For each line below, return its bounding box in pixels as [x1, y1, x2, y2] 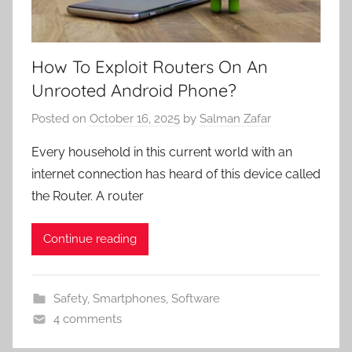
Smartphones [92, 291, 166, 306]
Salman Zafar [200, 111, 271, 126]
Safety [53, 291, 87, 306]
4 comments [53, 311, 122, 326]
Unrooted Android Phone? [31, 79, 236, 102]
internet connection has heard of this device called [31, 166, 321, 181]
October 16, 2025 [90, 111, 180, 126]
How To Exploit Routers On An [31, 56, 268, 79]
